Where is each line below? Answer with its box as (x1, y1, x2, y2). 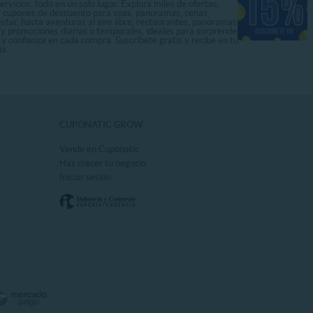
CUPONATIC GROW (59, 119, 143, 130)
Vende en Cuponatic (59, 143, 139, 154)
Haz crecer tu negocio (59, 157, 146, 168)
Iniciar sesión (59, 171, 111, 182)
